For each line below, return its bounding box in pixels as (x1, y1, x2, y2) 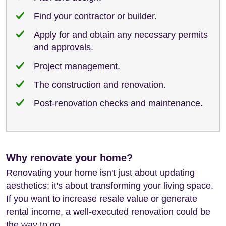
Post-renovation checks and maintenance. (34, 98, 203, 108)
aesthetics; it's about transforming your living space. (6, 180, 213, 191)
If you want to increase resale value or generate (6, 193, 197, 204)
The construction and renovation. (34, 79, 166, 90)
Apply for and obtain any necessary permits (34, 29, 208, 40)
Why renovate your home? (6, 152, 133, 163)
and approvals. (34, 42, 93, 52)
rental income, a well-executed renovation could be (6, 206, 210, 217)
